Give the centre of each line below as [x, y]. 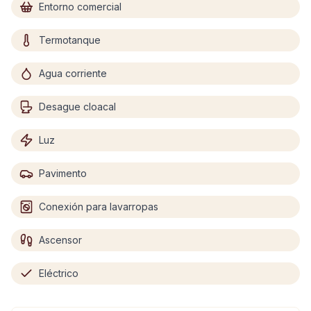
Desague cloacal [77, 107]
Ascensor [60, 240]
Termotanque [70, 40]
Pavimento [63, 173]
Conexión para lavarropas [99, 207]
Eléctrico [59, 273]
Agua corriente [73, 73]
